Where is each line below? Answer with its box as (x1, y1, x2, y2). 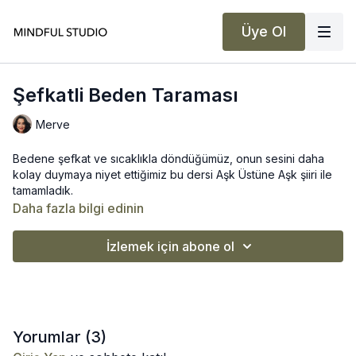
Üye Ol (242, 22, 286, 40)
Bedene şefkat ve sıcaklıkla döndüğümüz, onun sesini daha (13, 152, 324, 165)
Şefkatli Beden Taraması (13, 83, 238, 106)
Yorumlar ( (13, 327, 91, 346)
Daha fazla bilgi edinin (13, 200, 144, 216)
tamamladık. (13, 184, 73, 197)
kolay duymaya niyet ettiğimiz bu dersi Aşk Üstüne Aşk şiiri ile (13, 168, 332, 181)
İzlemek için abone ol (106, 238, 234, 254)
